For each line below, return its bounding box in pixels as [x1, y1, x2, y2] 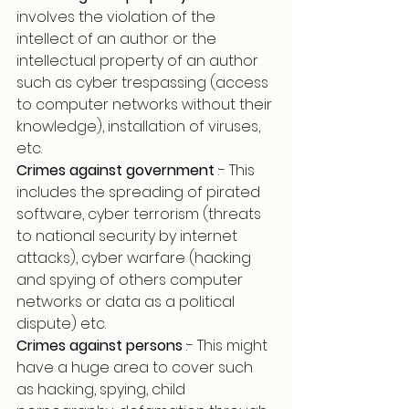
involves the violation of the [16, 6, 219, 27]
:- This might [186, 335, 271, 356]
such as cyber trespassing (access [16, 72, 272, 93]
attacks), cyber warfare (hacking [16, 247, 255, 268]
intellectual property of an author [16, 50, 262, 71]
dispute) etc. [16, 313, 106, 334]
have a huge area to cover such [16, 357, 257, 378]
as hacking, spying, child [16, 379, 189, 400]
